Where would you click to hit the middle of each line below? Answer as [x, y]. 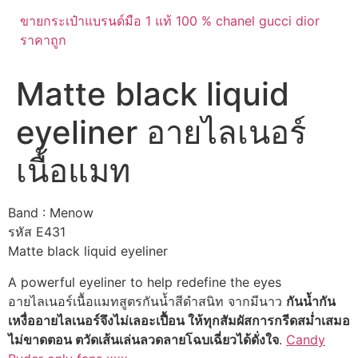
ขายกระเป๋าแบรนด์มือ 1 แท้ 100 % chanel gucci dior [170, 21]
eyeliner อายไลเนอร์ [161, 133]
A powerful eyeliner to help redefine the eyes [145, 282]
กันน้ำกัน [311, 301]
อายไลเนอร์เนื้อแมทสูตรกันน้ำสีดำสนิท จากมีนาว [147, 301]
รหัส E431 [37, 232]
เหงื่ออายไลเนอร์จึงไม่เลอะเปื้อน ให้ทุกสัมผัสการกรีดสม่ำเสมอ [179, 320]
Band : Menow [51, 213]
